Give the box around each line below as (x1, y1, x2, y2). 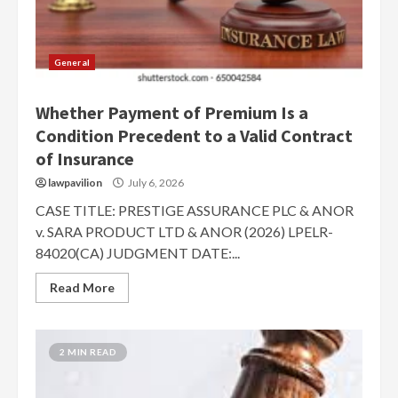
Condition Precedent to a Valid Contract (36, 124, 353, 147)
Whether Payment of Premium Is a (36, 101, 308, 123)
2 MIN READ (60, 346, 116, 357)
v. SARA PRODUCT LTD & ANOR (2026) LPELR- (36, 223, 333, 240)
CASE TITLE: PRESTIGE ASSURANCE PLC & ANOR (36, 202, 354, 219)
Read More (50, 280, 115, 295)
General (54, 57, 90, 68)
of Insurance (36, 147, 134, 170)
